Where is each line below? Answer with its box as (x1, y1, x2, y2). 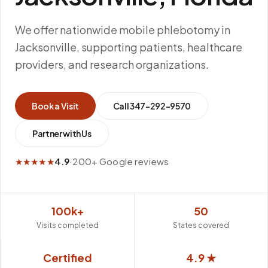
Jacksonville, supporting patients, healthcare (15, 40, 242, 54)
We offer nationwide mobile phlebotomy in (15, 23, 230, 36)
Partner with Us (32, 128, 92, 139)
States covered (173, 221, 229, 230)
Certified (43, 251, 92, 264)
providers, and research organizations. (15, 57, 209, 71)
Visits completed (36, 221, 99, 230)
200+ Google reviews (72, 156, 169, 167)
